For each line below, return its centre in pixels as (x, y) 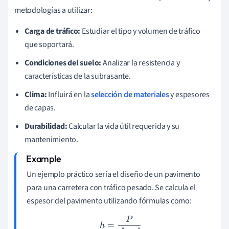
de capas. (40, 108)
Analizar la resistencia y (141, 63)
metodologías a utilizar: (53, 10)
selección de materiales (130, 94)
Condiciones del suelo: (63, 63)
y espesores (189, 94)
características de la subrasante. (78, 76)
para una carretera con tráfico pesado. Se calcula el (111, 187)
